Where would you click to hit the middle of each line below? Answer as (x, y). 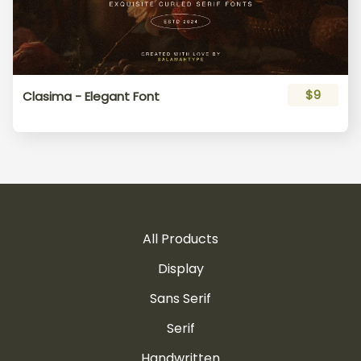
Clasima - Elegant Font (91, 96)
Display (180, 268)
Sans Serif (180, 298)
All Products (180, 239)
